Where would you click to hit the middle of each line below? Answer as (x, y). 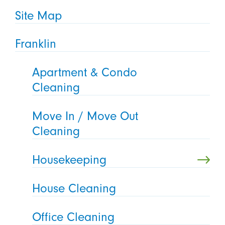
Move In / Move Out (85, 116)
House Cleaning (74, 189)
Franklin (35, 44)
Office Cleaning (74, 217)
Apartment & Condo (85, 73)
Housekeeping (70, 160)
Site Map (38, 15)
